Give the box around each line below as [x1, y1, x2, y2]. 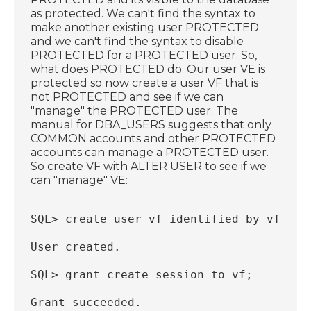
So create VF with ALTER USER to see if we [31, 159, 267, 173]
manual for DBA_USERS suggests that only [31, 117, 272, 131]
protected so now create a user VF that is [31, 76, 259, 90]
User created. [31, 239, 121, 253]
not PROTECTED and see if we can [31, 90, 224, 103]
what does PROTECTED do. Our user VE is [31, 62, 266, 76]
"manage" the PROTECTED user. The [31, 103, 239, 117]
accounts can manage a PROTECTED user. [31, 145, 269, 159]
